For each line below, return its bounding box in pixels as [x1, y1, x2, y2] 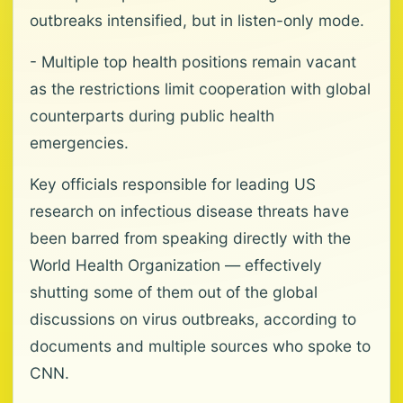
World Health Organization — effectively [30, 255, 322, 274]
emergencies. [30, 133, 129, 152]
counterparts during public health [30, 106, 274, 125]
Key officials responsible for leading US [30, 175, 316, 193]
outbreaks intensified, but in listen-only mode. [30, 11, 364, 30]
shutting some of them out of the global [30, 282, 318, 301]
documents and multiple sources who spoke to [30, 336, 371, 355]
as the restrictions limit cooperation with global [30, 79, 371, 98]
